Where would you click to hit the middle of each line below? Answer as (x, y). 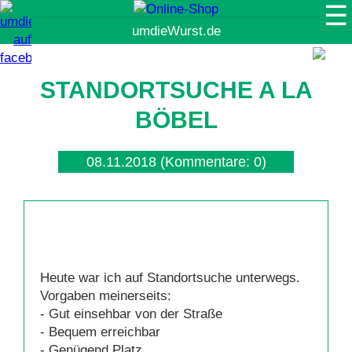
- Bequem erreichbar (100, 332)
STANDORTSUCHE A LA (176, 90)
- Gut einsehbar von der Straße (131, 314)
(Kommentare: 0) (211, 162)
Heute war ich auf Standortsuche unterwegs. (172, 278)
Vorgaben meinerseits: (106, 296)
